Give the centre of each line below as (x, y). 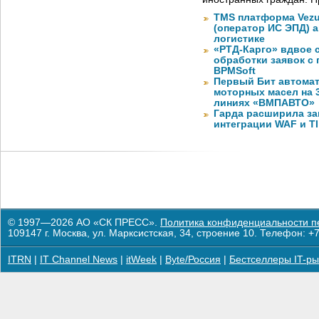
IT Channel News (79, 260)
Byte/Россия (193, 260)
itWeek (141, 260)
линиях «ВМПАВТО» (264, 103)
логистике (239, 39)
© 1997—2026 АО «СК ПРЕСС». (84, 223)
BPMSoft (235, 71)
